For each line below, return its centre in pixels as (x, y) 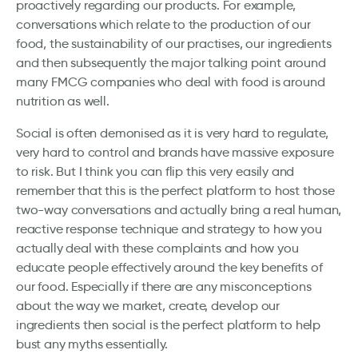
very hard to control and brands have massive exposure (175, 153)
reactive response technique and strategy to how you (169, 229)
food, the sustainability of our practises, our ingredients (174, 44)
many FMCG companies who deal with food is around (171, 82)
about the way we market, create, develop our (148, 306)
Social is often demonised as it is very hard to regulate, (172, 133)
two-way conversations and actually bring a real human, (179, 210)
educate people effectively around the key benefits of (169, 268)
